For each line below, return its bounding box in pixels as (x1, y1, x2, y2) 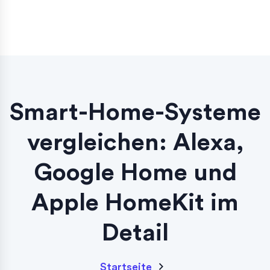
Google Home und (33, 160, 237, 185)
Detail (101, 221, 169, 245)
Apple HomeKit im (31, 190, 239, 215)
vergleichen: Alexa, (27, 130, 243, 155)
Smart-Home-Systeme (9, 100, 261, 125)
